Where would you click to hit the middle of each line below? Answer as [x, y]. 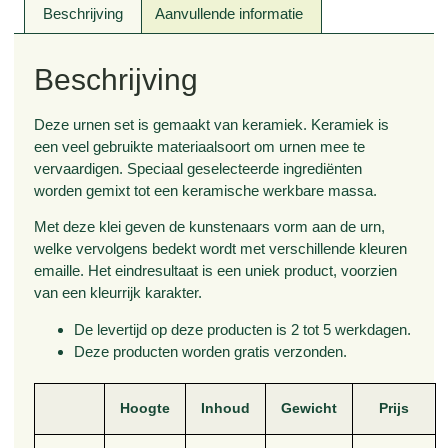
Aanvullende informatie [229, 13]
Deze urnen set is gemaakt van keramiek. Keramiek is [212, 124]
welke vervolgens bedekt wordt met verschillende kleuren [221, 249]
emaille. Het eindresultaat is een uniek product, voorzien [216, 271]
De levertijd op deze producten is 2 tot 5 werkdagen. [243, 329]
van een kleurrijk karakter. [118, 293]
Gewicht [309, 408]
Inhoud [226, 408]
